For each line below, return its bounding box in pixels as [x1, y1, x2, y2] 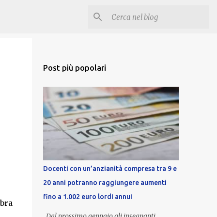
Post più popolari [43, 63, 106, 72]
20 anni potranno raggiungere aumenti [43, 179, 167, 186]
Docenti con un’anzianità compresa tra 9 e [43, 165, 177, 172]
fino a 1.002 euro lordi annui [43, 193, 132, 201]
